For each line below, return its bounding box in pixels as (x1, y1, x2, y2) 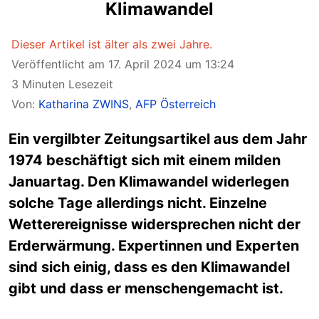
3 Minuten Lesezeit (11, 77, 113, 91)
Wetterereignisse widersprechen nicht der (9, 216, 300, 233)
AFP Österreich (135, 97, 216, 111)
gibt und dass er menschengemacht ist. (9, 280, 283, 297)
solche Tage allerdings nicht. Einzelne (9, 194, 267, 211)
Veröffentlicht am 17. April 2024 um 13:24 (11, 57, 234, 71)
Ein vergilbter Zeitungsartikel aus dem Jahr (9, 130, 307, 147)
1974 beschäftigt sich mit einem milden (9, 152, 281, 169)
